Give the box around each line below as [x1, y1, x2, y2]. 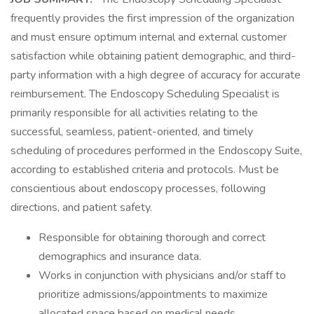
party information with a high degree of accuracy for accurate [11, 67, 301, 83]
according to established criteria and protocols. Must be [11, 162, 279, 177]
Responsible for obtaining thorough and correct [39, 230, 266, 245]
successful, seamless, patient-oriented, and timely [11, 124, 253, 139]
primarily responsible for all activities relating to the [11, 105, 258, 121]
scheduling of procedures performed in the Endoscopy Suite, [11, 143, 302, 158]
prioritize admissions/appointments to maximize [39, 287, 268, 302]
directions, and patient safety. [11, 200, 158, 215]
